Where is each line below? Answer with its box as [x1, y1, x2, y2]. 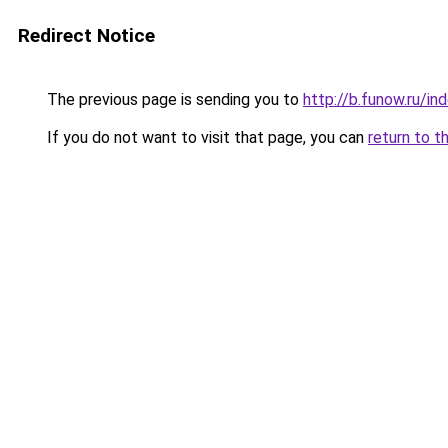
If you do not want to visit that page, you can [43, 128, 368, 147]
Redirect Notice [18, 24, 155, 47]
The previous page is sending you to [43, 90, 303, 109]
